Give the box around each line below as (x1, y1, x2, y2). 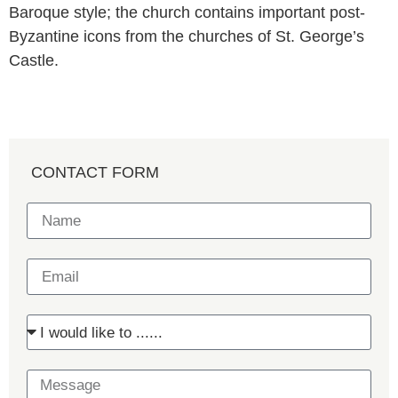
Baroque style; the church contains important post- (9, 4, 365, 22)
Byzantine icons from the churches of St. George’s (9, 28, 364, 46)
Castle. (9, 52, 59, 70)
